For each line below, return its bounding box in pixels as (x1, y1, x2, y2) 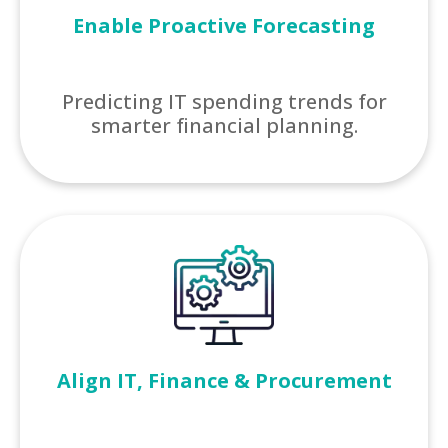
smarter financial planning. (90, 112, 358, 140)
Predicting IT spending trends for (61, 88, 387, 116)
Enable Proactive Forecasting (73, 11, 375, 39)
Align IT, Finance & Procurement (56, 367, 392, 395)
